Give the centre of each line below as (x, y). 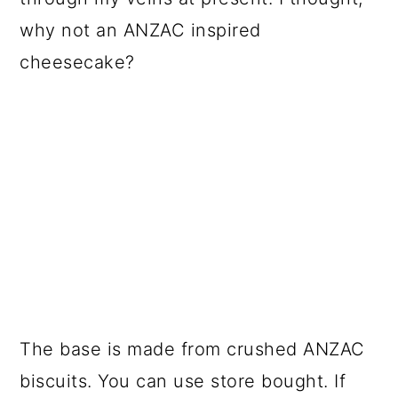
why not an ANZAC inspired (140, 30)
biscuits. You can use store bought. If (183, 381)
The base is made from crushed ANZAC (192, 349)
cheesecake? (77, 62)
